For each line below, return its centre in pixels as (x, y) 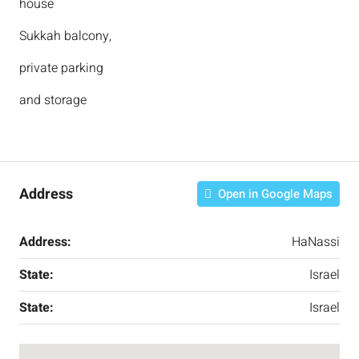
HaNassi (316, 242)
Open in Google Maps (274, 194)
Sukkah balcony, (65, 36)
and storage (53, 101)
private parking (61, 69)
